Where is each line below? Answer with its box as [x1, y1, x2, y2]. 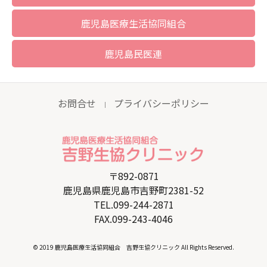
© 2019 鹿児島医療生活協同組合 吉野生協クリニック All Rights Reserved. [33, 242, 234, 252]
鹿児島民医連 [105, 46, 162, 61]
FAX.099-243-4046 [94, 211, 173, 226]
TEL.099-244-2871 [93, 197, 174, 212]
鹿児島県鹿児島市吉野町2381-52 [63, 182, 204, 197]
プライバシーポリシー [114, 95, 209, 110]
